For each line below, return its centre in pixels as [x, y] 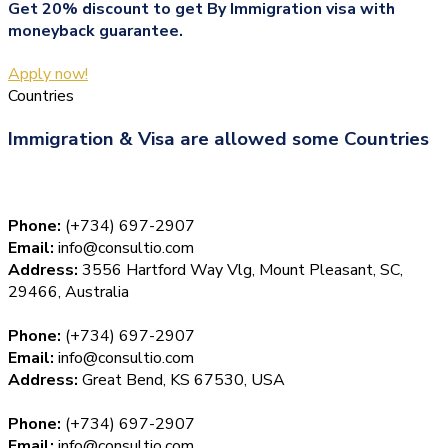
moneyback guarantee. [95, 31]
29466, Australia [68, 291]
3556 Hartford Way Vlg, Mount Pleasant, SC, [240, 269]
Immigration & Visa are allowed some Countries [218, 139]
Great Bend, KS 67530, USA [181, 379]
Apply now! [48, 74]
